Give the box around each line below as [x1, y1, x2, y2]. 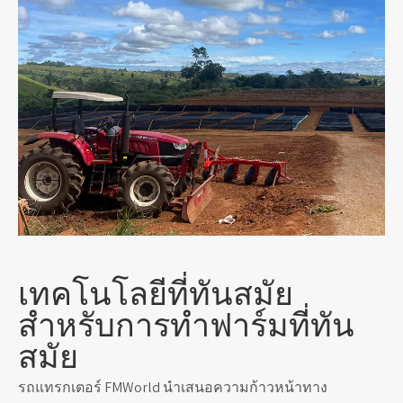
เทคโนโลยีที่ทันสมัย [18, 276, 293, 313]
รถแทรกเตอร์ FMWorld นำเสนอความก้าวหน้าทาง [18, 378, 327, 398]
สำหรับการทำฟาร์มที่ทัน [18, 308, 354, 345]
